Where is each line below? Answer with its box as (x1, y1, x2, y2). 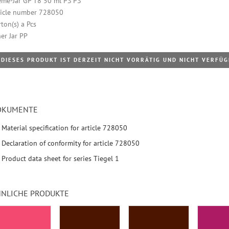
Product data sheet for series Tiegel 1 (1, 153, 119, 163)
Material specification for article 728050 (1, 123, 127, 132)
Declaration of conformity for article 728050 (1, 138, 140, 148)
